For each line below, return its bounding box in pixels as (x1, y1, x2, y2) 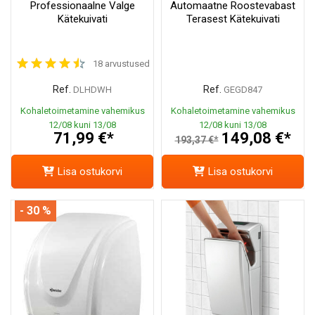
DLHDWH (73, 84, 112, 96)
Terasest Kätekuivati (186, 13, 280, 26)
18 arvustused (92, 58, 150, 70)
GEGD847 (224, 84, 262, 96)
